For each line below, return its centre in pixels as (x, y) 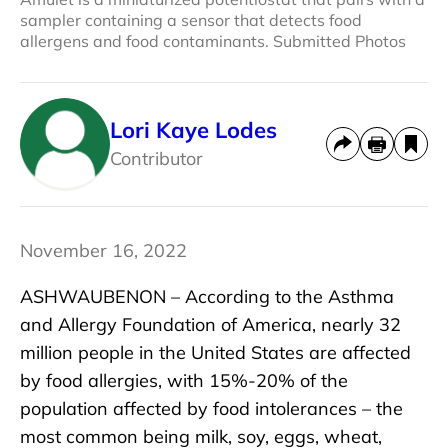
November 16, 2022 (103, 250)
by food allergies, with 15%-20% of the (184, 380)
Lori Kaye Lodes (193, 130)
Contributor (156, 159)
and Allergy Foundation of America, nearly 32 (210, 324)
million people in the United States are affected (215, 352)
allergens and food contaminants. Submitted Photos (213, 40)
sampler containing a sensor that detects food (191, 19)
